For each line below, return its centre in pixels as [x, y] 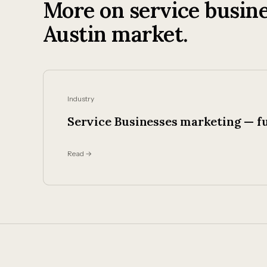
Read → [80, 153]
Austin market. [116, 34]
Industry [81, 99]
